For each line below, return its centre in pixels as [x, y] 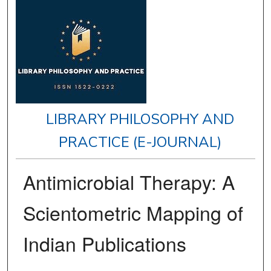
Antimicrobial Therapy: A [129, 182]
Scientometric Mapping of [133, 213]
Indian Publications [104, 243]
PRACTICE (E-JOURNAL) [140, 142]
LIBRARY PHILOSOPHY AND [140, 119]
